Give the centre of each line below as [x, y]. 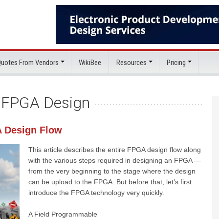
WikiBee [90, 63]
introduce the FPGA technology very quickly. [96, 193]
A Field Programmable [63, 214]
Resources [131, 63]
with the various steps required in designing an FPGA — [115, 160]
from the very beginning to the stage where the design [112, 171]
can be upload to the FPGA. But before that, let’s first [110, 182]
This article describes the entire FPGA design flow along [115, 150]
